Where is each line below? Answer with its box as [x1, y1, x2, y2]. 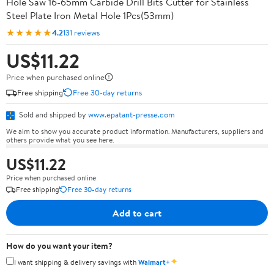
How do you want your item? [6, 239, 113, 252]
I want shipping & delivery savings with [14, 256, 138, 267]
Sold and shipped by [17, 109, 88, 120]
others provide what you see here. [6, 134, 114, 145]
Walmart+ [138, 256, 170, 267]
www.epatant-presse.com [88, 109, 175, 120]
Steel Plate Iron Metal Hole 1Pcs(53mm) [6, 9, 174, 22]
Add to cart [113, 206, 161, 220]
